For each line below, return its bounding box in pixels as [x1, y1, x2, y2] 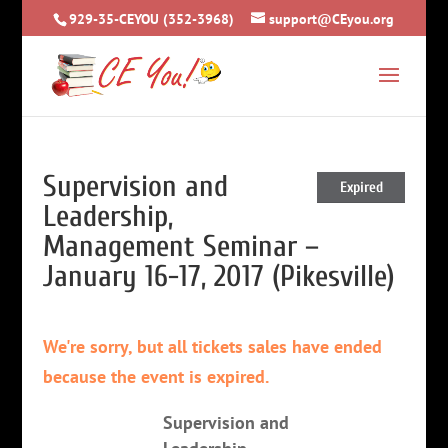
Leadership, [42, 199, 173, 234]
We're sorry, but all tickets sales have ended [42, 335, 382, 358]
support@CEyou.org [269, 9, 395, 28]
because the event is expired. [42, 365, 269, 388]
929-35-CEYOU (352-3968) [69, 9, 235, 28]
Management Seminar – [42, 229, 319, 264]
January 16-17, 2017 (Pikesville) [42, 259, 395, 294]
